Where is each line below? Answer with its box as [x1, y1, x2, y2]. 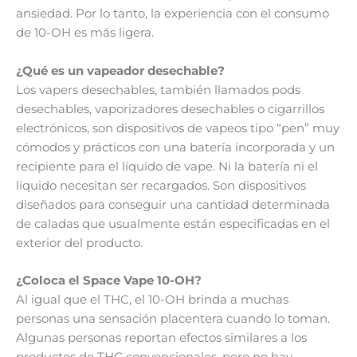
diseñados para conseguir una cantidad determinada [16, 197, 330, 212]
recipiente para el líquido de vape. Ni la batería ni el [16, 159, 318, 174]
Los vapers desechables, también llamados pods [16, 82, 300, 97]
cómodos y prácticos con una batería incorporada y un [16, 139, 335, 155]
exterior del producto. [16, 235, 143, 250]
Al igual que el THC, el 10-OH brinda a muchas [16, 292, 288, 307]
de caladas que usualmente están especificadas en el [16, 216, 330, 231]
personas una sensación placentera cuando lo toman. [16, 312, 330, 326]
